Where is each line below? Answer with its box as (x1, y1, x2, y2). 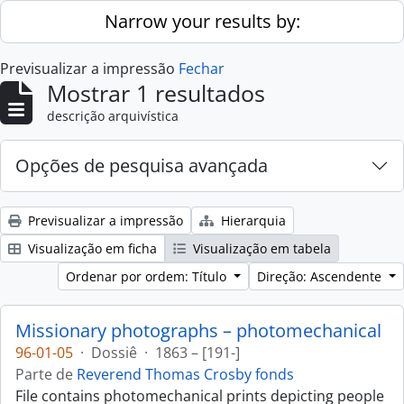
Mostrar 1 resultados (47, 78, 265, 108)
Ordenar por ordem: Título (66, 268, 231, 285)
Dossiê (91, 343, 137, 363)
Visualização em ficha (24, 240, 157, 257)
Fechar (179, 59, 225, 78)
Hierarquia (217, 212, 286, 229)
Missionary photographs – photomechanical (15, 318, 381, 343)
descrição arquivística (47, 107, 179, 124)
